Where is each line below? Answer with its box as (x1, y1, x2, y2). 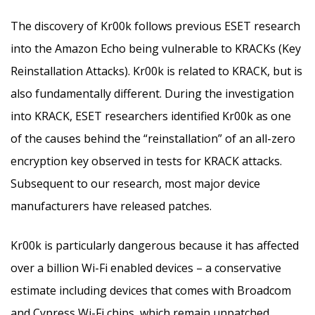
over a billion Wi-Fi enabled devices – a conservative (11, 259, 281, 276)
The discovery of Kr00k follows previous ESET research (11, 18, 300, 34)
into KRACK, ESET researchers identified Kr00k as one (11, 108, 291, 124)
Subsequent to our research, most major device (11, 175, 260, 191)
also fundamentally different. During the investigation (11, 85, 294, 101)
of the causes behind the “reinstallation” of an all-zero (11, 130, 295, 146)
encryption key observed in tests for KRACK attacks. (11, 153, 282, 169)
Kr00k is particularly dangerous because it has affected (11, 237, 299, 253)
